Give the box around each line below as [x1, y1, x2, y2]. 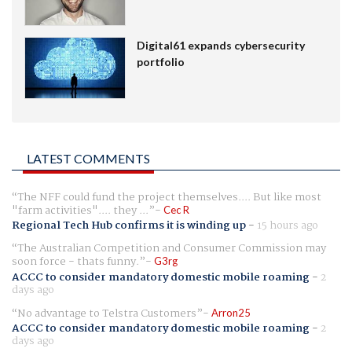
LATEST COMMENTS [27, 151, 150, 167]
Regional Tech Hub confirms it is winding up [12, 217, 246, 235]
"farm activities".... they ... [12, 202, 148, 220]
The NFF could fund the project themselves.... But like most [17, 189, 321, 207]
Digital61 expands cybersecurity [136, 38, 305, 53]
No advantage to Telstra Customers [17, 304, 196, 322]
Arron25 [211, 306, 251, 319]
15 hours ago [257, 217, 318, 235]
